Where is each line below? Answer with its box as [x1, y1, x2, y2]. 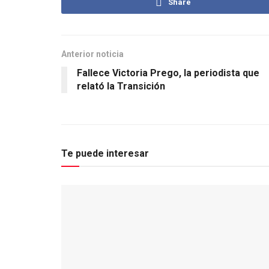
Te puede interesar [61, 147, 149, 159]
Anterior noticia [61, 49, 124, 59]
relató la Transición [77, 80, 165, 92]
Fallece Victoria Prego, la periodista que [77, 67, 259, 79]
